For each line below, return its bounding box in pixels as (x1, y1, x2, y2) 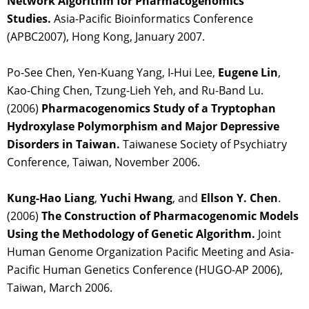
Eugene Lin (218, 65, 278, 81)
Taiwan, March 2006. (7, 280, 112, 296)
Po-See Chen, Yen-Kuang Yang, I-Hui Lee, (7, 65, 218, 81)
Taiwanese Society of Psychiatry (120, 137, 287, 152)
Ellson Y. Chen (201, 190, 278, 206)
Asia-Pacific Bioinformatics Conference (51, 11, 253, 27)
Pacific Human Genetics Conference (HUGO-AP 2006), (7, 262, 283, 278)
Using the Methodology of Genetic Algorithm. (7, 226, 255, 242)
